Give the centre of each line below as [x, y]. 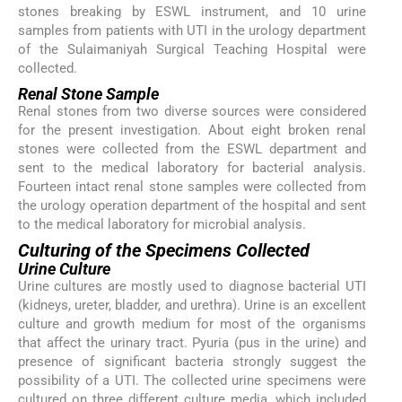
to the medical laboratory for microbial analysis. [162, 224]
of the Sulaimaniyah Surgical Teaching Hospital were [192, 50]
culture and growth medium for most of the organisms [192, 323]
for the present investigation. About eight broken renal [192, 130]
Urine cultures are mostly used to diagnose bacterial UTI [192, 286]
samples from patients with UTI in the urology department [192, 31]
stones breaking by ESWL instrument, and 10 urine [192, 12]
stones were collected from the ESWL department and [192, 149]
